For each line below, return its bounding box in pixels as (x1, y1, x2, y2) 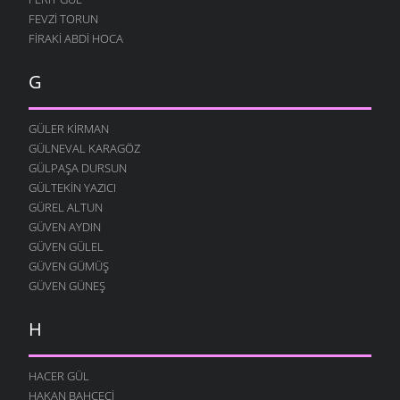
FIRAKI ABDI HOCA (29, 29, 123, 46)
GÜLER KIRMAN (29, 120, 109, 137)
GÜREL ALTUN (29, 198, 103, 215)
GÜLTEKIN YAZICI (29, 179, 116, 196)
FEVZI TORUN (29, 10, 98, 27)
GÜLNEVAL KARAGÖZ (29, 139, 140, 156)
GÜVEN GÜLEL (29, 237, 104, 254)
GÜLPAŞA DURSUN (29, 159, 127, 176)
